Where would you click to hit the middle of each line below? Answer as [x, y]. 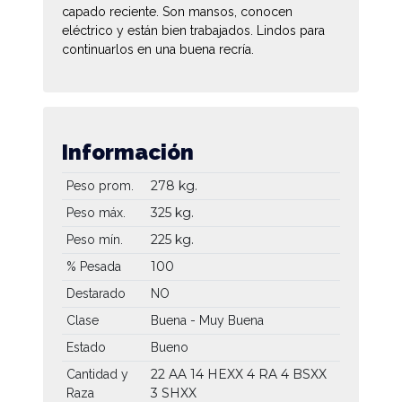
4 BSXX [303, 374]
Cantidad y [97, 374]
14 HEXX [218, 374]
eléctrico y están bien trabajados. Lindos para [193, 30]
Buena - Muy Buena [207, 320]
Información [128, 152]
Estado [86, 347]
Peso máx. [96, 212]
